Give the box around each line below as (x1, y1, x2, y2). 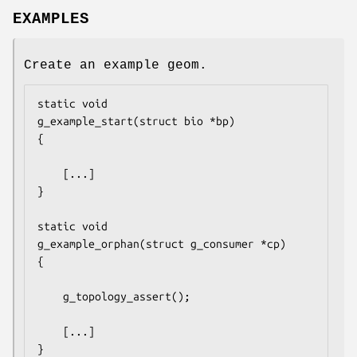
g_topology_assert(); (37, 289, 63, 303)
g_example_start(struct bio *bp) (37, 114, 235, 127)
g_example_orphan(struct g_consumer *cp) (37, 237, 286, 250)
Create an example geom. (24, 57, 207, 73)
